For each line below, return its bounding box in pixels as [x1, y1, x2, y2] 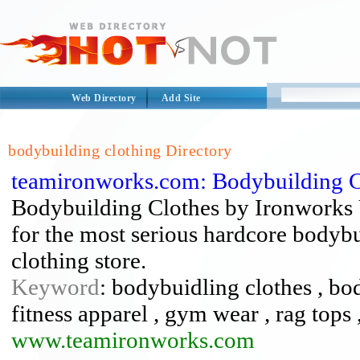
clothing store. [11, 247, 146, 273]
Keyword [11, 274, 100, 300]
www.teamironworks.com [11, 327, 255, 353]
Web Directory [72, 92, 137, 104]
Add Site [161, 92, 201, 104]
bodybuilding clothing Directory [8, 141, 232, 159]
